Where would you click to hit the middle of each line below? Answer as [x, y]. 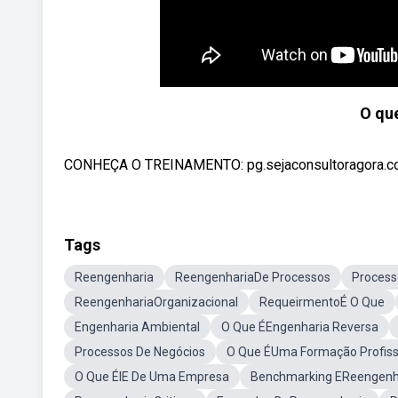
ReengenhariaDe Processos [253, 277]
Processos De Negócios [140, 352]
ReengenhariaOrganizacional [156, 302]
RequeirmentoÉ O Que [322, 302]
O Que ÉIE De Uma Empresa [152, 377]
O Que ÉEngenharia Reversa [300, 327]
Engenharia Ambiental [137, 327]
